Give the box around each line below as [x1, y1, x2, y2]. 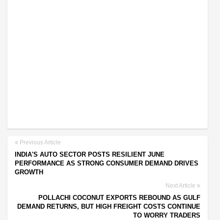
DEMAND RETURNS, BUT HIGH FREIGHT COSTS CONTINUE [17, 203, 200, 211]
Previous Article [18, 139, 61, 146]
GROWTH [15, 168, 43, 176]
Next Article [165, 182, 197, 190]
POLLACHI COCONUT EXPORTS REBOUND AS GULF [38, 194, 200, 202]
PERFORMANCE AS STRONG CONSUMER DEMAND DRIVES [15, 160, 198, 167]
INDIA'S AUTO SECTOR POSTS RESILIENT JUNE [15, 151, 165, 159]
